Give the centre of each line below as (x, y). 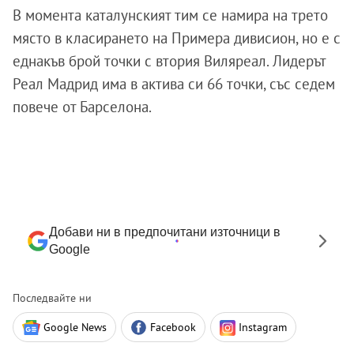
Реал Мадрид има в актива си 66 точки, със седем (174, 84)
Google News (75, 327)
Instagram (263, 327)
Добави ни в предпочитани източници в (165, 232)
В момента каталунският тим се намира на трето (170, 15)
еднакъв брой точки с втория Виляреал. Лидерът (169, 61)
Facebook (173, 327)
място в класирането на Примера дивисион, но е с (177, 38)
